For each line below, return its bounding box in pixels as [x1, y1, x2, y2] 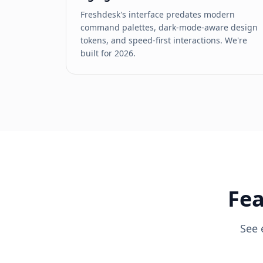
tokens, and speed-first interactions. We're [80, 35, 247, 46]
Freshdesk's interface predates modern [80, 9, 235, 20]
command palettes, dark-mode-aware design [80, 22, 258, 33]
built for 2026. [80, 48, 136, 59]
